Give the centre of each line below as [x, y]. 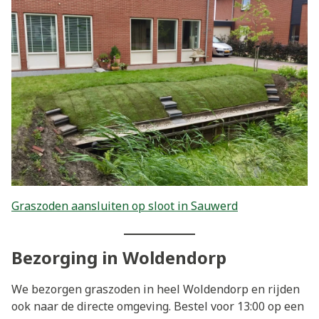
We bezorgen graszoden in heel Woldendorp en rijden [156, 289]
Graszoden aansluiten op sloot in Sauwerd [125, 205]
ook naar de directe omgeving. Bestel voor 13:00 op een [158, 306]
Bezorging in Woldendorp [119, 257]
